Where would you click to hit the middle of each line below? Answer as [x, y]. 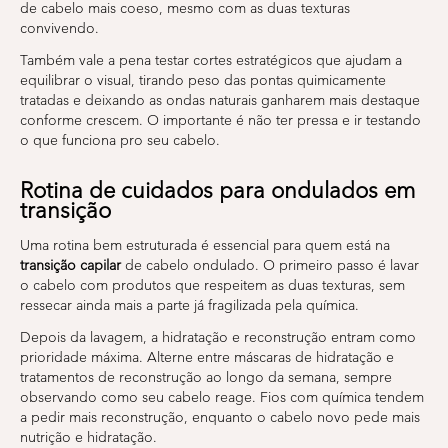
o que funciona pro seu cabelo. [120, 140]
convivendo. [59, 28]
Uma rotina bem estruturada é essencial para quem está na [205, 245]
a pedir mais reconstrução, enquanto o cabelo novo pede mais [220, 417]
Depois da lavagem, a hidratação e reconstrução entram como [218, 337]
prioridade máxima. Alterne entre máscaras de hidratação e [207, 357]
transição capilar [70, 265]
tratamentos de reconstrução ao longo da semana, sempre [206, 377]
